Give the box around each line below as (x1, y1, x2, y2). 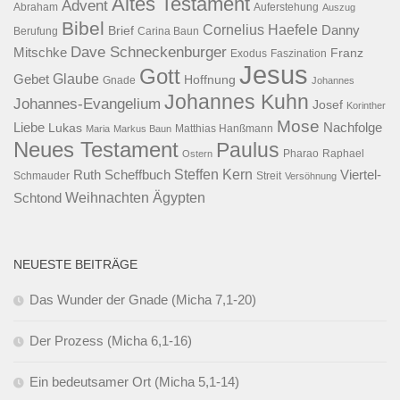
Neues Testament (13, 137, 179, 162)
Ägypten (153, 188, 205, 205)
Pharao (283, 147, 319, 159)
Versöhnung (285, 170, 337, 181)
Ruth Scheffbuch (73, 167, 171, 182)
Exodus (230, 47, 267, 59)
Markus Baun (113, 122, 171, 134)
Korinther (346, 99, 386, 111)
